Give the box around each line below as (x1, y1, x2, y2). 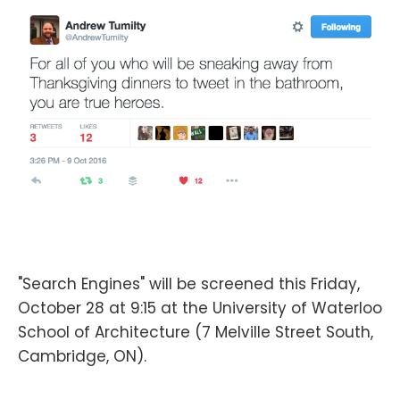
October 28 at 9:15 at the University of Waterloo (18, 296, 382, 319)
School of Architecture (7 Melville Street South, (18, 321, 373, 343)
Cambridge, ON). (18, 345, 146, 367)
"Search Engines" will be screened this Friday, (18, 272, 360, 295)
